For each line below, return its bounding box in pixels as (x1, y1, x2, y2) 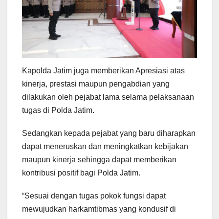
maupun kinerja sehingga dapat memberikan (22, 155, 176, 164)
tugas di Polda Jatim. (22, 106, 94, 115)
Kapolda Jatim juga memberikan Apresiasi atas (22, 66, 185, 75)
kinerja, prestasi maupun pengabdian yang (22, 80, 170, 88)
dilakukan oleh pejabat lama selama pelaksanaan (22, 93, 194, 102)
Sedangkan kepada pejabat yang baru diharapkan (22, 129, 196, 138)
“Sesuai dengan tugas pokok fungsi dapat (22, 192, 166, 200)
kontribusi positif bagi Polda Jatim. (22, 169, 140, 177)
